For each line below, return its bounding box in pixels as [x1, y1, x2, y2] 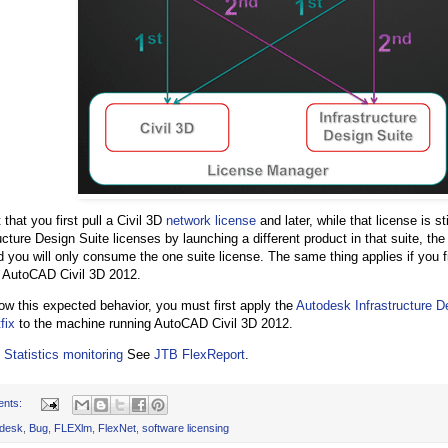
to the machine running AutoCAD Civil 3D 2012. [15, 316, 293, 332]
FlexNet [98, 421, 136, 434]
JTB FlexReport [154, 347, 245, 363]
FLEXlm [54, 421, 92, 434]
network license [166, 212, 256, 228]
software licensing [142, 421, 229, 434]
